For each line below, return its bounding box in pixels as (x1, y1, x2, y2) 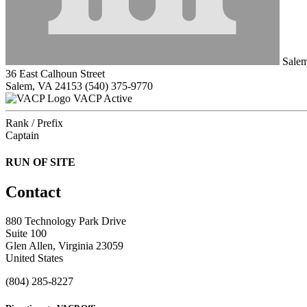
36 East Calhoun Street (5, 67, 105, 79)
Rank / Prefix (5, 116, 63, 129)
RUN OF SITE (5, 156, 75, 168)
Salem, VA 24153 (5, 79, 82, 92)
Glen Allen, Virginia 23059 (5, 240, 123, 252)
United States (5, 252, 63, 265)
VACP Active (73, 92, 132, 104)
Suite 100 (5, 228, 47, 240)
